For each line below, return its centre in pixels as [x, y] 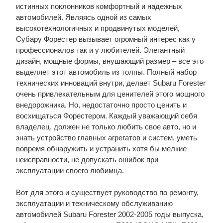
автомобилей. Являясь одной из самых [83, 17]
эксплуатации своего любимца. [70, 170]
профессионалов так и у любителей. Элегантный [100, 50]
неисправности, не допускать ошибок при [87, 160]
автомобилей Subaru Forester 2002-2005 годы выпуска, [110, 214]
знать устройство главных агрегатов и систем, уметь [106, 138]
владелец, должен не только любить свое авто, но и [106, 127]
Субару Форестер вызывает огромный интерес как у [106, 39]
